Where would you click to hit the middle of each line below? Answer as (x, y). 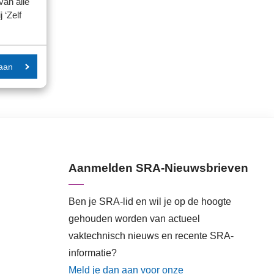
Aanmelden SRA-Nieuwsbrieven (158, 168)
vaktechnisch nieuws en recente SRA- (151, 235)
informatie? (93, 253)
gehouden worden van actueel (134, 218)
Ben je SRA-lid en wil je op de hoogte (150, 201)
